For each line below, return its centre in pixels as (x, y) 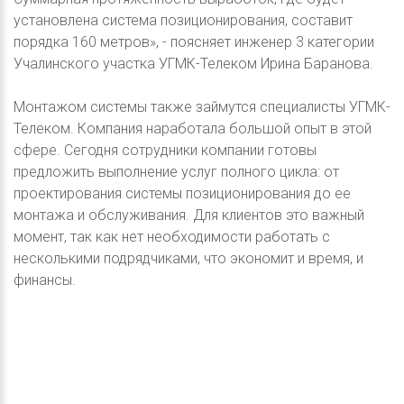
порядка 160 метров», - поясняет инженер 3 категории (194, 41)
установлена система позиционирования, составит (183, 20)
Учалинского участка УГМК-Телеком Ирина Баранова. (193, 63)
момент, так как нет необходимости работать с (172, 236)
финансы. (45, 280)
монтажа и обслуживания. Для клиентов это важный (189, 215)
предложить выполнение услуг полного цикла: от (176, 171)
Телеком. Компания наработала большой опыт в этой (193, 128)
